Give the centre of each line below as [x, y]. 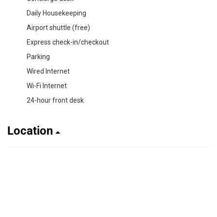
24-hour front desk [55, 100]
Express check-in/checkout [68, 42]
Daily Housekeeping [56, 13]
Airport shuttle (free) [58, 27]
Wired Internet [48, 71]
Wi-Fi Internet [47, 85]
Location [31, 131]
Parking [38, 56]
